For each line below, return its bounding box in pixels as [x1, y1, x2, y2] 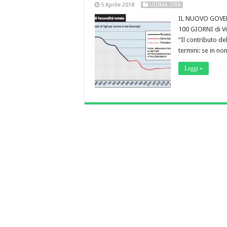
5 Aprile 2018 [101, 2, 134, 8]
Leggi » [184, 65, 203, 72]
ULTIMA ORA [149, 2, 181, 8]
